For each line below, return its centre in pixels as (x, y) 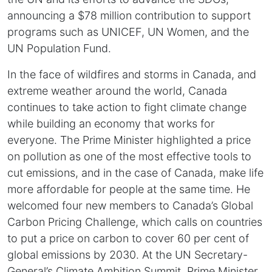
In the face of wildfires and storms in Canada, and (132, 75)
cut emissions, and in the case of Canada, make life (135, 173)
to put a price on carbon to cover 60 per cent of (128, 239)
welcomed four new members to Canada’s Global (130, 206)
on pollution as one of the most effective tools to (129, 157)
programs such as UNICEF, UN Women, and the (128, 32)
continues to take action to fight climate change (127, 107)
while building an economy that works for (111, 124)
